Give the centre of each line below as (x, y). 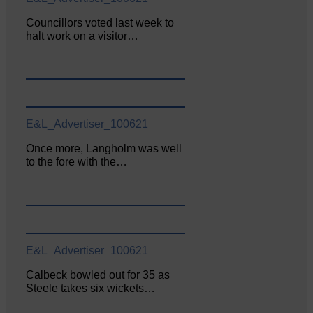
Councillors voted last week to (100, 22)
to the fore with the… (77, 162)
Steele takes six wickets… (91, 289)
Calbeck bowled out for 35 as (98, 275)
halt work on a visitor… (82, 36)
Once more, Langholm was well (104, 149)
